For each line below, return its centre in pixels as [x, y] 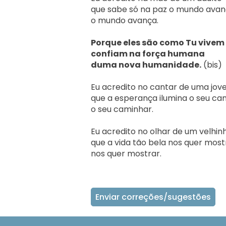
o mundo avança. [125, 21]
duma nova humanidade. [146, 65]
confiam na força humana [148, 54]
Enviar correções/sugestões [153, 197]
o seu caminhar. [122, 109]
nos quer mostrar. [130, 154]
